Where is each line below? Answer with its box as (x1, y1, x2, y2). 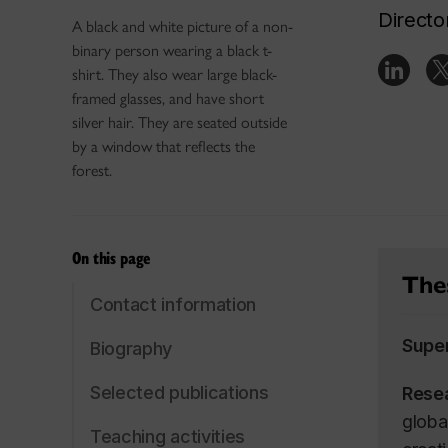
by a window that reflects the (72, 137, 255, 156)
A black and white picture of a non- (72, 17, 293, 36)
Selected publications (90, 382, 269, 403)
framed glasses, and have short (72, 89, 264, 108)
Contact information (90, 294, 257, 315)
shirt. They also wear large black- (72, 65, 277, 84)
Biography (90, 338, 173, 359)
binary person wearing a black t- (72, 41, 272, 60)
